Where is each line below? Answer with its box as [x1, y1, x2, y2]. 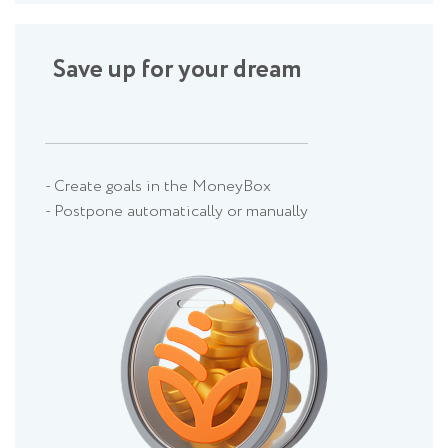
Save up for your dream [52, 51, 301, 89]
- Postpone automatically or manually [45, 200, 308, 224]
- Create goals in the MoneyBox [45, 175, 271, 199]
